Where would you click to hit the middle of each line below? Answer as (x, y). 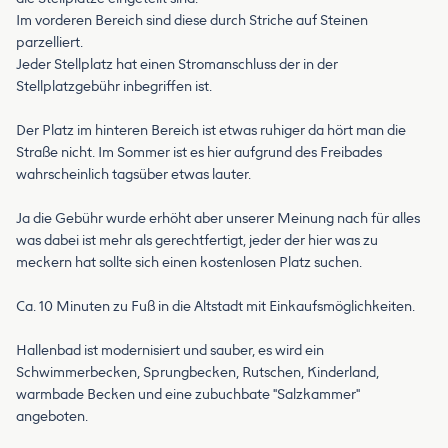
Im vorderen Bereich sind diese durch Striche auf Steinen (192, 21)
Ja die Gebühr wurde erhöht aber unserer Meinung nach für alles (218, 219)
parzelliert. (49, 43)
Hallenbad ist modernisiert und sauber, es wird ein (170, 351)
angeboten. (52, 417)
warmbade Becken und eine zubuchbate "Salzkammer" (188, 395)
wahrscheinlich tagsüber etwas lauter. (133, 175)
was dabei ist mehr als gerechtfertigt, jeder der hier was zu (197, 241)
